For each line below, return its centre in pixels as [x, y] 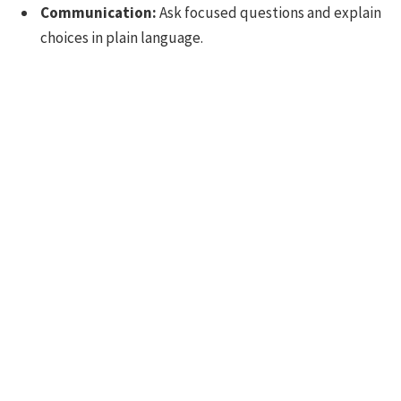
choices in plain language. [122, 38]
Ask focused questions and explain [269, 13]
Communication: [98, 13]
